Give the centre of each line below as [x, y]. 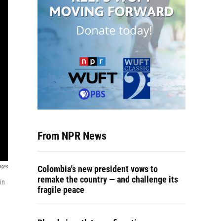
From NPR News [72, 136]
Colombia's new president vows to [98, 169]
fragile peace [61, 190]
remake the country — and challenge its [108, 179]
